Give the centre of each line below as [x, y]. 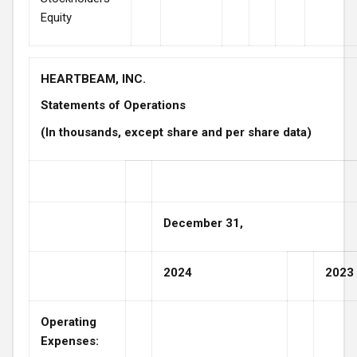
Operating [69, 322]
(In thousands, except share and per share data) [176, 132]
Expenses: [70, 341]
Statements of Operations [113, 106]
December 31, [203, 223]
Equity [56, 17]
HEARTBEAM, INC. [93, 78]
